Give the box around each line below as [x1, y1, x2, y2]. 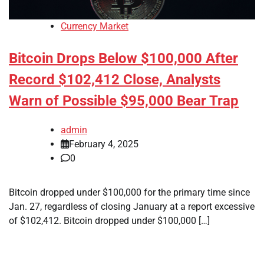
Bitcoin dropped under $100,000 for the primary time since [9, 187, 250, 199]
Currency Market [61, 21, 128, 32]
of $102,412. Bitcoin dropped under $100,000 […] [9, 215, 210, 227]
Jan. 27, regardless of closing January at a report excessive [9, 201, 255, 213]
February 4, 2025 [69, 138, 138, 150]
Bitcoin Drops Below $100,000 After [9, 50, 238, 67]
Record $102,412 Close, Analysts [9, 71, 220, 88]
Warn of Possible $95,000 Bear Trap [9, 93, 239, 110]
